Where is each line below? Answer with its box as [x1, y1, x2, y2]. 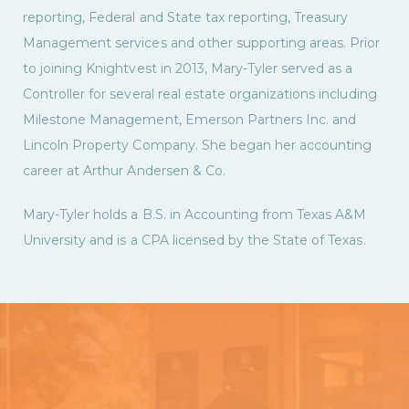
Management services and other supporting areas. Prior [23, 34, 381, 51]
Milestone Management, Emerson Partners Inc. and [23, 110, 357, 128]
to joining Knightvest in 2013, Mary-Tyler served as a [23, 59, 353, 77]
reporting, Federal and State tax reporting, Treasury [23, 8, 349, 26]
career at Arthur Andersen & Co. [23, 162, 229, 179]
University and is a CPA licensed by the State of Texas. [23, 231, 366, 248]
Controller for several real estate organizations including [23, 85, 377, 102]
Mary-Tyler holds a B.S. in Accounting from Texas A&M [23, 205, 367, 223]
